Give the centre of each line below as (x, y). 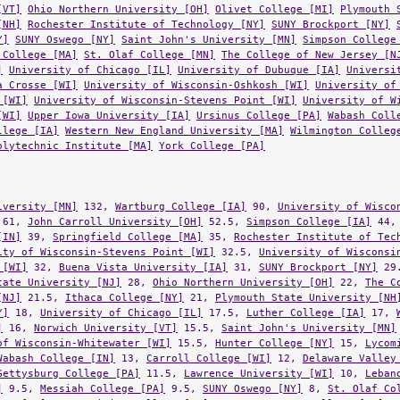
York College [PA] (212, 129)
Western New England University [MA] (175, 113)
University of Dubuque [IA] (259, 53)
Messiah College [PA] (103, 371)
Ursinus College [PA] (259, 98)
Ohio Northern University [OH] (243, 265)
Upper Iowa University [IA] (109, 98)
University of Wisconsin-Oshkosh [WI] (196, 68)
